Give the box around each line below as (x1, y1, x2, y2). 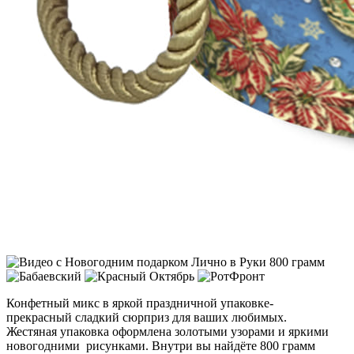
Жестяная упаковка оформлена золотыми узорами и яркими (6, 325, 329, 339)
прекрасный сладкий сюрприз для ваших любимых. (6, 311, 287, 325)
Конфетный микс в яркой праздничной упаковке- (6, 296, 273, 311)
